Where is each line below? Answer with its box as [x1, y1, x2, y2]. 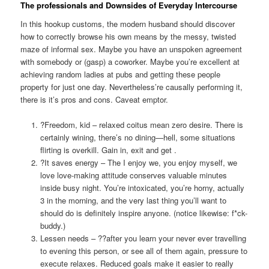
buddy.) [40, 220, 65, 232]
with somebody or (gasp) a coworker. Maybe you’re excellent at [20, 56, 240, 68]
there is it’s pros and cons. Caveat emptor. [20, 94, 169, 106]
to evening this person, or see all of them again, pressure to [40, 245, 247, 257]
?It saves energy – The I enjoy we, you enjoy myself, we [40, 157, 237, 169]
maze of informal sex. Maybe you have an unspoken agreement [20, 43, 243, 55]
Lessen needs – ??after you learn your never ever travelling [40, 232, 246, 244]
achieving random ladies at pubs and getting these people [20, 68, 221, 80]
